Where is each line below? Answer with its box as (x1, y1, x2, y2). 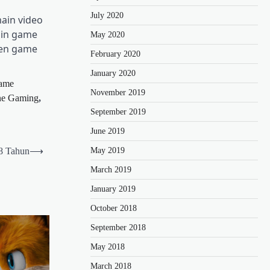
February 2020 (90, 49, 140, 58)
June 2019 (90, 126, 125, 136)
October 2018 (90, 203, 137, 213)
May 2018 (90, 242, 125, 251)
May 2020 (90, 30, 125, 39)
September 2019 (90, 107, 146, 116)
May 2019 (90, 145, 125, 155)
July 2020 (90, 10, 124, 20)
